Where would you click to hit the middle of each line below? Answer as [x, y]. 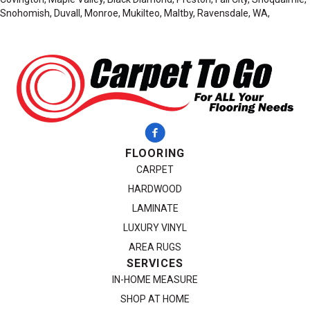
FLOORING [155, 154]
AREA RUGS [155, 247]
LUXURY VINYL [155, 228]
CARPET [155, 170]
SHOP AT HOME [155, 299]
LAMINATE [155, 209]
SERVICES [155, 264]
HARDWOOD [155, 189]
